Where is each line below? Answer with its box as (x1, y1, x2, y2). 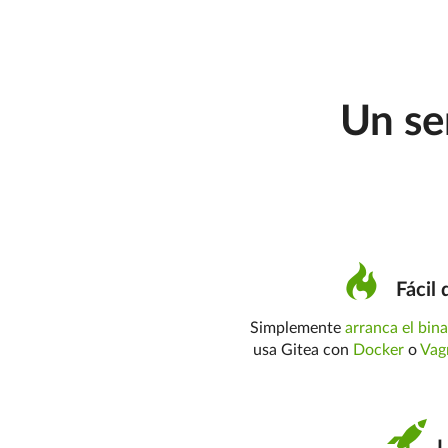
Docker (353, 342, 405, 358)
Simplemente (250, 320, 346, 336)
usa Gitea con (253, 342, 354, 358)
